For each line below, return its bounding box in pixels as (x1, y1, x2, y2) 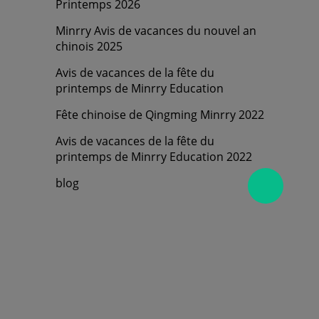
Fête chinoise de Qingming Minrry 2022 (56, 107, 265, 123)
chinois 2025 (56, 38, 123, 55)
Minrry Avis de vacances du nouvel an (56, 23, 257, 39)
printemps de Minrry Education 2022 (56, 149, 253, 165)
